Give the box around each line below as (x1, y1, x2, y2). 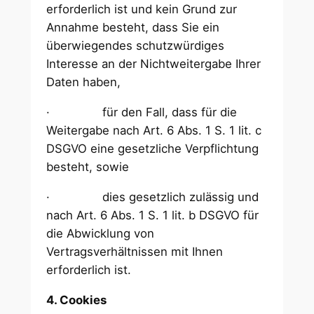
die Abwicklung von (46, 226, 155, 241)
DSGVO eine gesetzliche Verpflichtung (46, 142, 259, 156)
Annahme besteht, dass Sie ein (46, 20, 220, 35)
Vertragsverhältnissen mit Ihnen (46, 245, 224, 259)
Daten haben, (46, 75, 125, 90)
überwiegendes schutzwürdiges (46, 39, 225, 53)
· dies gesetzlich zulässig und (46, 190, 259, 205)
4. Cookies (46, 292, 110, 307)
